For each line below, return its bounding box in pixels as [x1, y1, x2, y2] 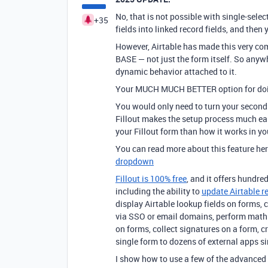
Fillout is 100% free [115, 173, 187, 184]
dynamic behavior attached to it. [115, 66, 237, 77]
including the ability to [115, 185, 202, 197]
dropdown [115, 156, 154, 167]
